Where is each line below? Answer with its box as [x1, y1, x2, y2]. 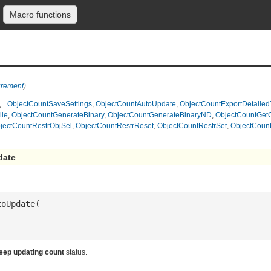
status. [64, 248, 87, 256]
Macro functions [10, 10, 71, 19]
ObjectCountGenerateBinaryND [108, 110, 212, 119]
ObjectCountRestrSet [157, 121, 227, 129]
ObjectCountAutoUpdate [96, 99, 176, 108]
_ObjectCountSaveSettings [3, 99, 92, 108]
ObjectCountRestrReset [76, 121, 154, 129]
